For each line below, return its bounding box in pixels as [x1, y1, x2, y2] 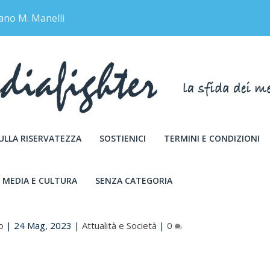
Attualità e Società [82, 219, 157, 231]
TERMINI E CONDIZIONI [164, 132, 260, 144]
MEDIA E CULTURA [2, 174, 78, 186]
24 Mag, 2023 [14, 219, 72, 231]
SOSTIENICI [99, 132, 146, 144]
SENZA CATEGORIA [95, 174, 173, 186]
